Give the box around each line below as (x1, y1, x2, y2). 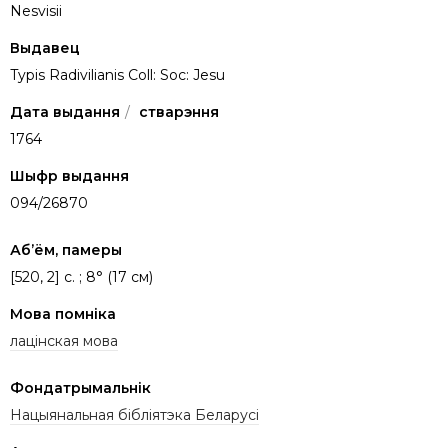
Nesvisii (10, 2, 62, 21)
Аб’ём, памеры (10, 241, 122, 260)
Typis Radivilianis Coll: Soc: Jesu (10, 66, 225, 85)
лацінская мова (10, 332, 118, 351)
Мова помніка (10, 305, 116, 324)
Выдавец (10, 39, 80, 58)
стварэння (135, 103, 219, 122)
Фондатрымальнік (10, 379, 151, 398)
